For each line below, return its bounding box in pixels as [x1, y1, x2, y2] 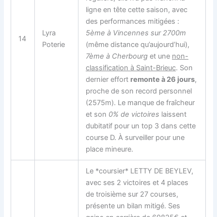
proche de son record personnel [86, 86, 192, 95]
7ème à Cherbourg [86, 51, 148, 61]
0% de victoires [108, 109, 160, 119]
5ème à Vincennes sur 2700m [86, 28, 186, 37]
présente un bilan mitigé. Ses [86, 201, 181, 210]
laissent [159, 109, 187, 119]
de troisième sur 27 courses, [86, 189, 179, 199]
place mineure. [86, 144, 134, 154]
